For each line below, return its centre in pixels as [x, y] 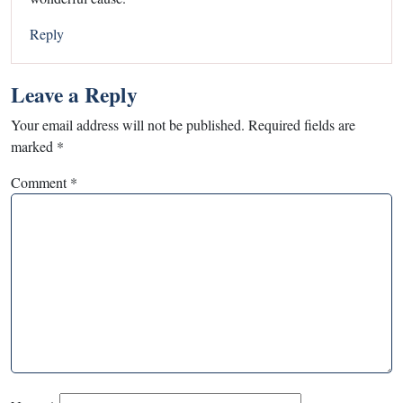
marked [34, 146]
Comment [40, 182]
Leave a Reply [74, 94]
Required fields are [302, 124]
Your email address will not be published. [128, 124]
